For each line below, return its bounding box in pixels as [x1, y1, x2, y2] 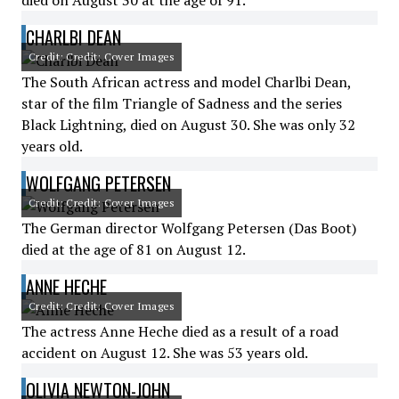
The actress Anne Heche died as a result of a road [21, 322, 338, 341]
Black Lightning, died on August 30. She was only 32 [21, 115, 355, 134]
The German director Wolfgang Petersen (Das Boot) [21, 218, 356, 238]
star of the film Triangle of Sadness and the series [21, 94, 342, 113]
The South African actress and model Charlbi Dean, [21, 72, 351, 92]
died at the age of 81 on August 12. [21, 240, 246, 259]
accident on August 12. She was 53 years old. [21, 343, 308, 362]
